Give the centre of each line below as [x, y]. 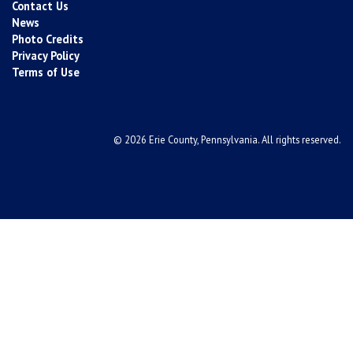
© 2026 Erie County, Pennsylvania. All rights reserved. [227, 139]
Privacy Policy [46, 55]
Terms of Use [46, 72]
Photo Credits [48, 39]
